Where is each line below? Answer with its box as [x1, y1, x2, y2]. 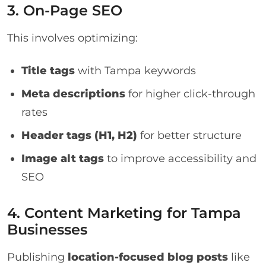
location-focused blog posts [68, 250, 228, 263]
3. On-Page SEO [7, 1, 122, 19]
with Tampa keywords [75, 64, 196, 77]
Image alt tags [21, 151, 104, 164]
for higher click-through [125, 87, 255, 100]
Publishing [7, 250, 68, 263]
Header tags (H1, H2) [21, 128, 137, 141]
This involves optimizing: [7, 31, 138, 44]
